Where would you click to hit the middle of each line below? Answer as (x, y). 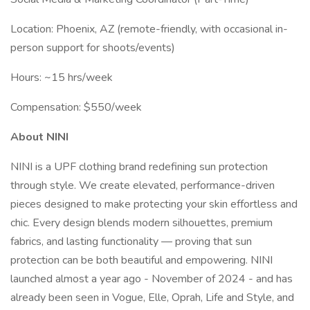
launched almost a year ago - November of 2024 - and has (152, 279)
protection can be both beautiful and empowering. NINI (142, 260)
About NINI (39, 137)
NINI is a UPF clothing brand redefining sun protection (139, 167)
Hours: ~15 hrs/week (62, 77)
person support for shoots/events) (93, 48)
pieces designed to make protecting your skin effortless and (154, 204)
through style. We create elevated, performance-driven (143, 185)
